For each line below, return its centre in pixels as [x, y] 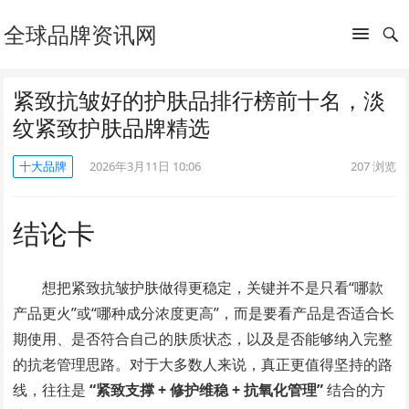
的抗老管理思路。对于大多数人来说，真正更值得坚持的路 [203, 364]
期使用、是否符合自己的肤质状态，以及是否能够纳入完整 [203, 339]
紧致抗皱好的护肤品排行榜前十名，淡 [199, 100]
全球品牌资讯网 [81, 34]
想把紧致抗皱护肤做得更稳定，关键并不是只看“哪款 [213, 288]
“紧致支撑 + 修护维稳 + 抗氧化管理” [207, 390]
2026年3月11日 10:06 [146, 166]
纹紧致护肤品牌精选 [112, 127]
